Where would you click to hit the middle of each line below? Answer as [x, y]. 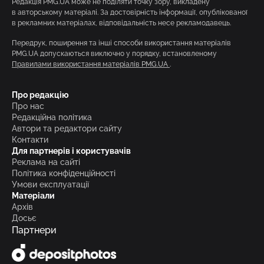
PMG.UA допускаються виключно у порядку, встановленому [114, 54]
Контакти [30, 140]
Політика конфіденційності [64, 174]
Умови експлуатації [50, 185]
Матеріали [33, 196]
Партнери [34, 230]
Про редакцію [40, 95]
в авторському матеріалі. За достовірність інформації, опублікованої [130, 13]
